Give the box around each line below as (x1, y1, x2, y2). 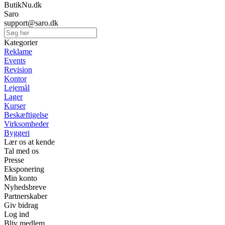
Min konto (4, 174, 37, 183)
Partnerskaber (4, 192, 47, 201)
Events (4, 56, 26, 65)
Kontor (4, 74, 27, 83)
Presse (4, 156, 24, 165)
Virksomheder (4, 120, 49, 129)
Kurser (4, 101, 26, 110)
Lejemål (4, 83, 30, 92)
